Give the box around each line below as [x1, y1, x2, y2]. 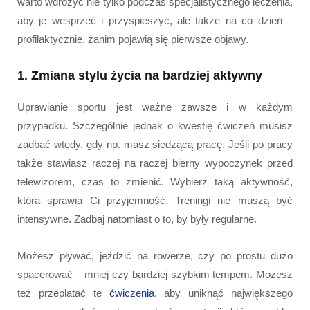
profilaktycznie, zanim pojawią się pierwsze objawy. [17, 33, 248, 45]
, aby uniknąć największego [154, 286, 293, 299]
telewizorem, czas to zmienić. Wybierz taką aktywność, [17, 175, 293, 188]
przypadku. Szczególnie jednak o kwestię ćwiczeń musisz [17, 119, 293, 131]
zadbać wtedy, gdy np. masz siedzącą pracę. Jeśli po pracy [17, 138, 293, 150]
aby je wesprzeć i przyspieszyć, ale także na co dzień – [17, 14, 293, 26]
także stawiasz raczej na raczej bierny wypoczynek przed [17, 156, 293, 169]
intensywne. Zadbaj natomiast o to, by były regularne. [17, 212, 257, 225]
